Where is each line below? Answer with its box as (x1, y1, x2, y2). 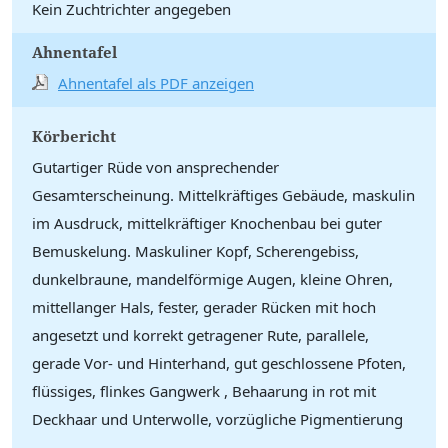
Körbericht (32, 126, 116, 146)
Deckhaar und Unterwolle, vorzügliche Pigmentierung (32, 409, 403, 429)
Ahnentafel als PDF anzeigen (58, 73, 254, 93)
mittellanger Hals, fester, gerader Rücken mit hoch (32, 297, 376, 317)
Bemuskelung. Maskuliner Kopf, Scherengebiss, (32, 241, 359, 261)
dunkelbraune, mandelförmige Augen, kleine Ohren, (32, 269, 393, 289)
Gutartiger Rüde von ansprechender (32, 157, 279, 177)
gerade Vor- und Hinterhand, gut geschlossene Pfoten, (32, 353, 406, 373)
